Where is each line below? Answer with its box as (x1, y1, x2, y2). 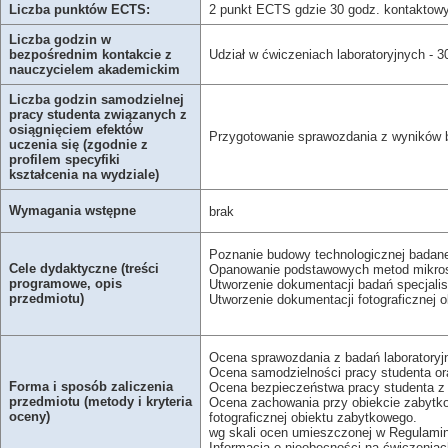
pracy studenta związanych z (8, 107, 187, 122)
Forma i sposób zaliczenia (8, 379, 173, 394)
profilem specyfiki (8, 152, 120, 167)
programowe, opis (8, 276, 122, 291)
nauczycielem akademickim (8, 62, 180, 77)
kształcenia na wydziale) (8, 167, 159, 182)
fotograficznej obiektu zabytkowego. (208, 409, 417, 425)
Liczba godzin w (8, 32, 111, 47)
